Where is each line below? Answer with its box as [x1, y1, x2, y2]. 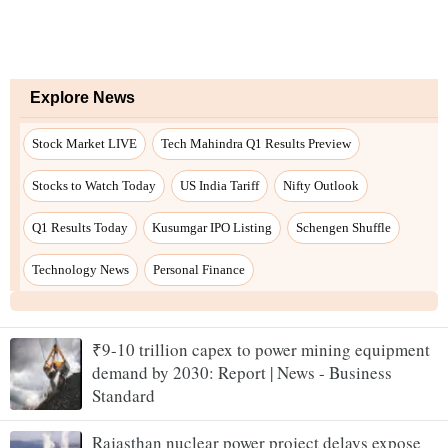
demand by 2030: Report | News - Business [92, 361, 392, 385]
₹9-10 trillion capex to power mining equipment [92, 338, 430, 362]
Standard [92, 384, 155, 408]
